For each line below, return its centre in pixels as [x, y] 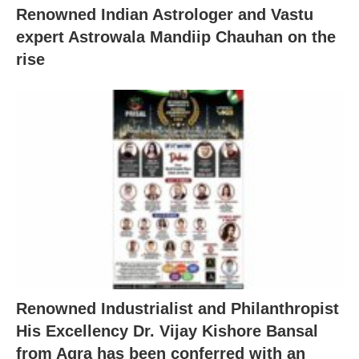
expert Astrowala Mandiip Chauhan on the [176, 37]
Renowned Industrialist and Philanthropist [177, 308]
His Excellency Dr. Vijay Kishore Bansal [167, 331]
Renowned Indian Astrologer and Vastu [165, 14]
